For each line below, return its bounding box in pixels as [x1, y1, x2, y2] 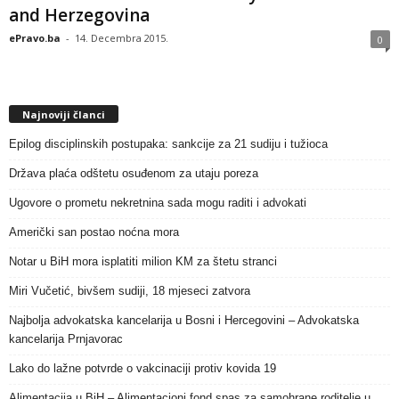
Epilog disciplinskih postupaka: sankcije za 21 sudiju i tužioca [9, 137, 328, 151]
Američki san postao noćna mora [9, 225, 179, 240]
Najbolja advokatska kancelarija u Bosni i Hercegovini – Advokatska [9, 313, 359, 328]
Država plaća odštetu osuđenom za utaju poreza [9, 167, 258, 181]
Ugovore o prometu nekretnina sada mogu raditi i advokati [9, 196, 306, 210]
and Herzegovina [9, 4, 150, 28]
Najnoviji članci [22, 108, 105, 122]
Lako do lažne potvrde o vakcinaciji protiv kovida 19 [9, 362, 276, 376]
